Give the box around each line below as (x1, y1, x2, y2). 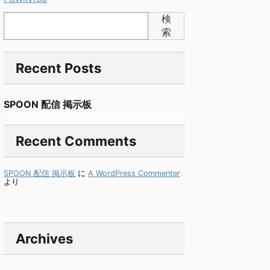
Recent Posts (16, 60, 101, 76)
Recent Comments (16, 133, 136, 149)
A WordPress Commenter (88, 169, 180, 178)
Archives (16, 231, 73, 246)
